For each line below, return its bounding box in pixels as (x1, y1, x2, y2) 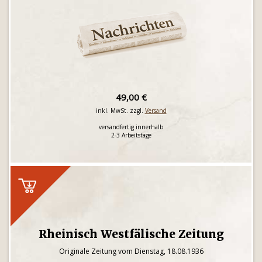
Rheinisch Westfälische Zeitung (38, 227, 224, 241)
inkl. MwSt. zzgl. (95, 106, 145, 115)
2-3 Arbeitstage (111, 131, 151, 139)
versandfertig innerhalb (99, 123, 163, 131)
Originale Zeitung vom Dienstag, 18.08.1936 (58, 246, 204, 256)
